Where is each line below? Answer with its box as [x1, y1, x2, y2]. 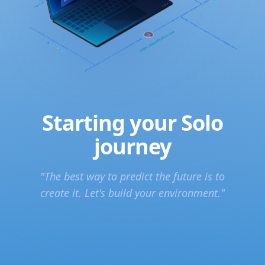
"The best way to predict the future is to [40, 169, 225, 184]
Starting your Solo [41, 108, 224, 138]
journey [93, 132, 172, 161]
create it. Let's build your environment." [40, 186, 225, 201]
